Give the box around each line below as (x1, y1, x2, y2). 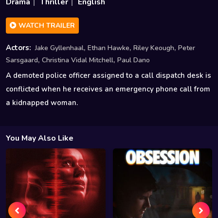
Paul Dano (117, 55, 150, 65)
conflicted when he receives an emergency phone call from (6, 84, 210, 94)
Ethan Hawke (88, 43, 129, 53)
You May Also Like (6, 132, 73, 144)
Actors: (6, 42, 31, 53)
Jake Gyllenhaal (35, 43, 84, 53)
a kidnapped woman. (6, 97, 78, 108)
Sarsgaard (6, 55, 38, 65)
